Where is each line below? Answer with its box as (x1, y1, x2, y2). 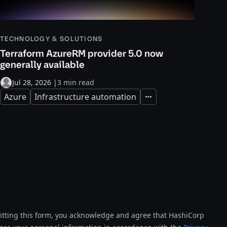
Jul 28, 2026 (12, 78, 51, 87)
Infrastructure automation (34, 91, 136, 102)
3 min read (57, 78, 94, 87)
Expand (144, 96, 166, 104)
